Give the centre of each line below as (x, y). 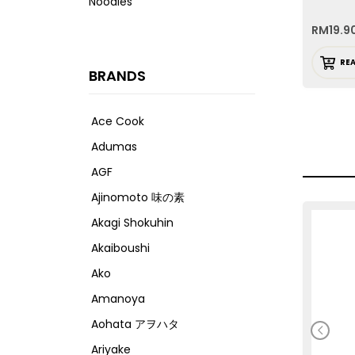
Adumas (114, 147)
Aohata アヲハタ (135, 324)
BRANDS (117, 76)
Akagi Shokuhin (132, 223)
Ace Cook (118, 122)
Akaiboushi (120, 248)
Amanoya (118, 299)
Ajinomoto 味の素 (138, 198)
